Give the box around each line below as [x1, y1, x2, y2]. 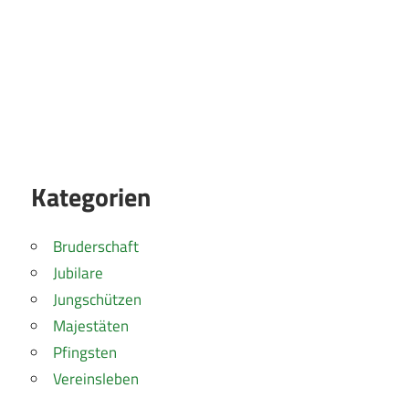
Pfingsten [53, 341, 117, 365]
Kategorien [31, 177, 151, 217]
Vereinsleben [53, 367, 139, 392]
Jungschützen [53, 288, 142, 312]
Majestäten [53, 314, 129, 339]
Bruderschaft [53, 235, 139, 259]
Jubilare [53, 261, 103, 286]
